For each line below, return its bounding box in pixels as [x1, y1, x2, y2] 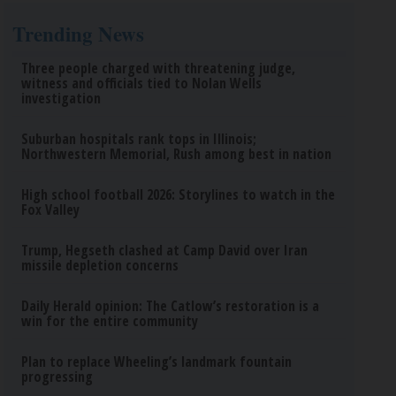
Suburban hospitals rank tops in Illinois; [21, 129, 257, 148]
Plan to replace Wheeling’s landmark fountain [21, 352, 293, 371]
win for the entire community [21, 311, 199, 331]
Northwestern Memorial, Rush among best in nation [21, 144, 332, 164]
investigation [21, 88, 102, 108]
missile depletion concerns [21, 255, 179, 275]
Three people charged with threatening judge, [21, 58, 296, 78]
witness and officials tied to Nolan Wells [21, 73, 263, 93]
